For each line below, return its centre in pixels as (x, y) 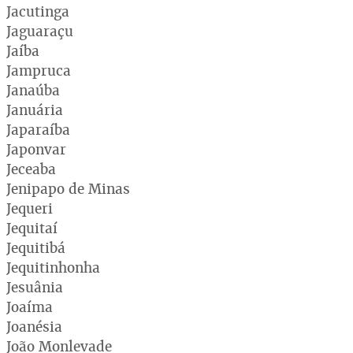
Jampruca (39, 70)
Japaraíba (38, 129)
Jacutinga (38, 11)
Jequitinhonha (53, 267)
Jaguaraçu (40, 31)
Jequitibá (36, 247)
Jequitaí (32, 228)
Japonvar (36, 149)
